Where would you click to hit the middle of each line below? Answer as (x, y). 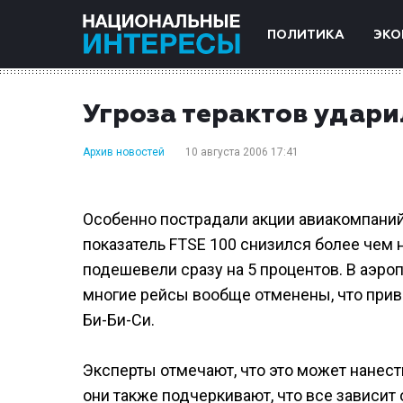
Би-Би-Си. (119, 320)
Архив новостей (124, 152)
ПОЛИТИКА (306, 35)
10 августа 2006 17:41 (242, 152)
